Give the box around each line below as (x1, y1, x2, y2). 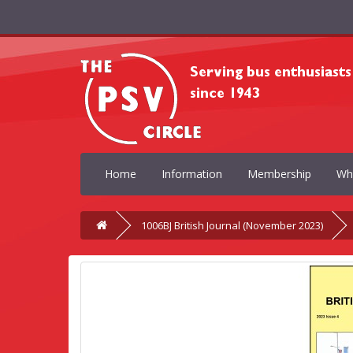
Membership (247, 166, 311, 181)
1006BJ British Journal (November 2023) (141, 218, 323, 232)
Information (162, 166, 222, 181)
